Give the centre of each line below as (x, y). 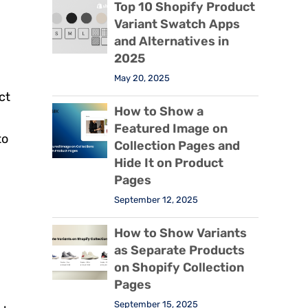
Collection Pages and (177, 146)
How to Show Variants (180, 233)
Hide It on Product (169, 163)
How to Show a (159, 112)
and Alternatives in (172, 42)
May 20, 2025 (142, 78)
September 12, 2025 (156, 200)
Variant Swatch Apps (177, 24)
